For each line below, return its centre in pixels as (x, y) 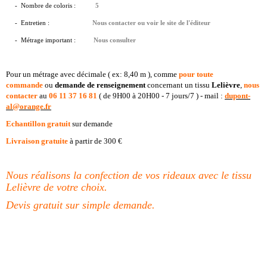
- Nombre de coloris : (45, 6)
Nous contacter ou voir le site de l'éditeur (151, 23)
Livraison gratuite (37, 141)
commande (24, 85)
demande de (75, 85)
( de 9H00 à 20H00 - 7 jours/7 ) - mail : (161, 96)
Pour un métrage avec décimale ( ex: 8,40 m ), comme (92, 74)
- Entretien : (33, 23)
